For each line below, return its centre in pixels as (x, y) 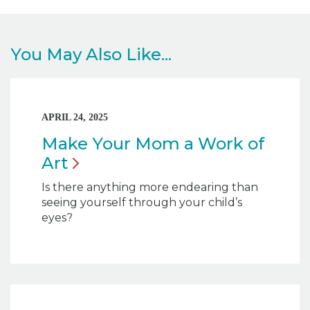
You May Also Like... (91, 55)
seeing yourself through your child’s (142, 203)
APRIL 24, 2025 (75, 118)
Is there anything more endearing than (150, 188)
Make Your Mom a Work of (153, 144)
